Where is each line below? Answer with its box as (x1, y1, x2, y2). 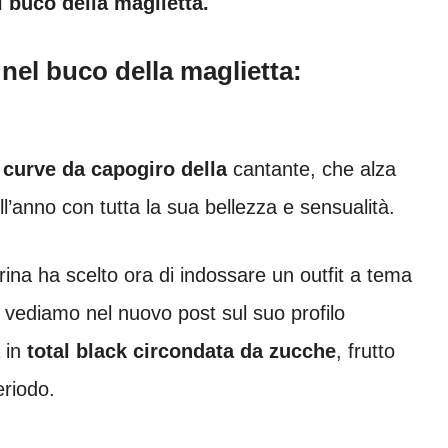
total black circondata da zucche (21, 340, 336, 363)
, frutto (336, 340, 395, 363)
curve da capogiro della (3, 158, 227, 181)
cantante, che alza (227, 158, 396, 181)
